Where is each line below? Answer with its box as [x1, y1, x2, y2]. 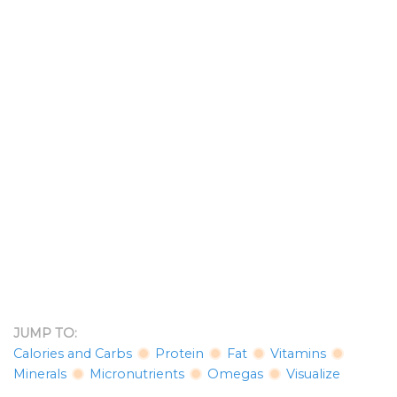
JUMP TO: [13, 325, 77, 342]
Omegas [207, 366, 263, 383]
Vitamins [270, 346, 326, 362]
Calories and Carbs [13, 346, 132, 362]
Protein [155, 346, 204, 362]
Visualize [286, 366, 340, 383]
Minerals [13, 366, 66, 383]
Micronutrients [90, 366, 184, 383]
